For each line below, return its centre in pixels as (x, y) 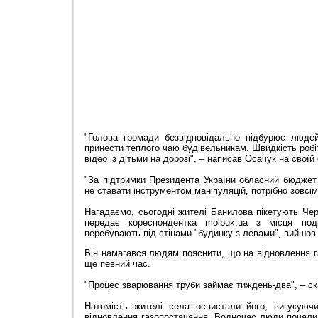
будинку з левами (236, 234)
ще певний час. (117, 264)
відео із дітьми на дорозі (137, 159)
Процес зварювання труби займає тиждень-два (190, 285)
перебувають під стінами (139, 234)
